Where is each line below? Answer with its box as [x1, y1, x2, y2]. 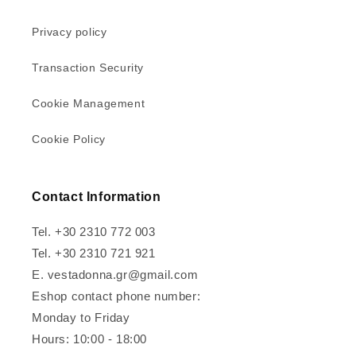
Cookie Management [32, 97, 145, 110]
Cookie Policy [32, 133, 106, 146]
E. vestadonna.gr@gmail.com [32, 268, 199, 282]
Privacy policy [32, 25, 107, 39]
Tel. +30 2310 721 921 [32, 246, 156, 261]
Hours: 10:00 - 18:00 [32, 332, 147, 346]
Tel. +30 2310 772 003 [32, 225, 156, 239]
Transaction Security [32, 61, 144, 75]
